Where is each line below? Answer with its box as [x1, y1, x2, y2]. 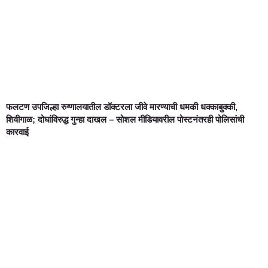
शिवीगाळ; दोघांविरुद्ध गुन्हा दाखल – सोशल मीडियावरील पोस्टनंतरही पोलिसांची [6, 114, 244, 125]
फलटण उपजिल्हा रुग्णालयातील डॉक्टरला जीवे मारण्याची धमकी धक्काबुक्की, [6, 102, 237, 112]
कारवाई [6, 127, 29, 138]
